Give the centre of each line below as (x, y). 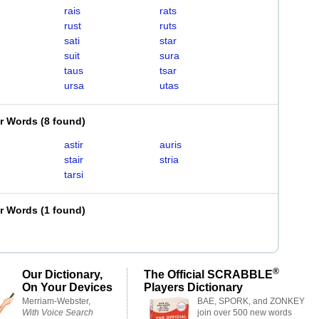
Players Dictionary (193, 287)
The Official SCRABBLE (208, 274)
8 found (63, 121)
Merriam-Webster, (56, 301)
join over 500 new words (245, 313)
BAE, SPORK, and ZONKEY (251, 301)
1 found (63, 210)
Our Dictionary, (62, 274)
